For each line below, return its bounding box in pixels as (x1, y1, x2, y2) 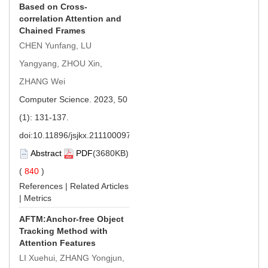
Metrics (24, 193, 51, 203)
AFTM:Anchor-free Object (19, 214, 124, 224)
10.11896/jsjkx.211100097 (33, 130, 131, 140)
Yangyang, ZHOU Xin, (19, 58, 102, 68)
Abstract (31, 148, 62, 158)
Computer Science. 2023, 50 (19, 94, 127, 104)
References (19, 181, 63, 191)
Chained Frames (19, 25, 86, 35)
